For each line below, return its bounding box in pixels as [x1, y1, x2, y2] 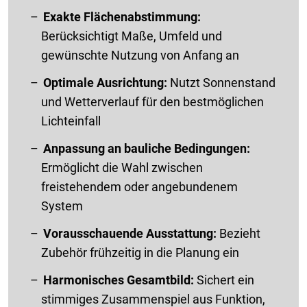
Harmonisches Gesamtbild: [43, 272, 197, 287]
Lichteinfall [41, 113, 101, 128]
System [41, 198, 83, 213]
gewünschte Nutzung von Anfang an [41, 47, 239, 62]
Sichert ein [197, 272, 254, 287]
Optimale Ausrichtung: [43, 75, 167, 90]
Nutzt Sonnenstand [167, 75, 275, 90]
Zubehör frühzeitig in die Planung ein [41, 245, 239, 260]
